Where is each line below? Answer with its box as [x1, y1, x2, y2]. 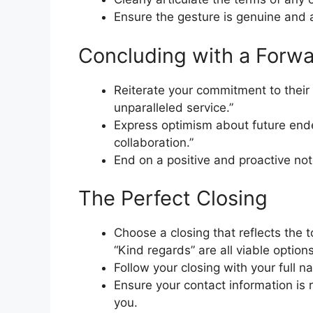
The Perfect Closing [78, 186, 268, 211]
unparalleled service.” [114, 100, 233, 115]
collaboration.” [114, 135, 194, 150]
